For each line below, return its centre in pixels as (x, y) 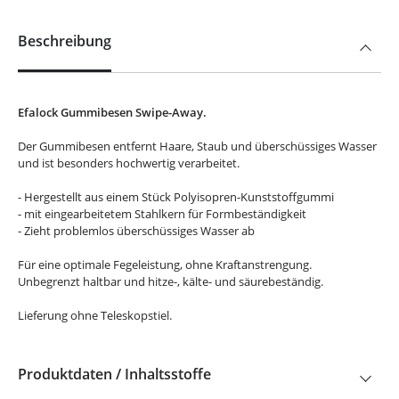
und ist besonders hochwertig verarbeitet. (129, 163)
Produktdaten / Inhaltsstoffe (114, 374)
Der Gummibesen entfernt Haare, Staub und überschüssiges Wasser (197, 146)
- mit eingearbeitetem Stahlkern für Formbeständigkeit (162, 214)
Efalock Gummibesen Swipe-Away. (114, 112)
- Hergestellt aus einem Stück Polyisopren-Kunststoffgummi (176, 197)
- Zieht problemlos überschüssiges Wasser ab (136, 231)
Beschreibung (65, 41)
